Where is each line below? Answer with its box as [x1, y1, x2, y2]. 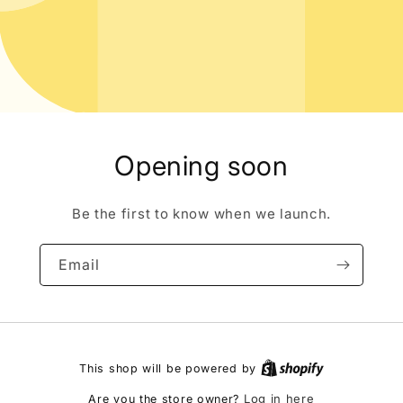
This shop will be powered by [79, 362, 261, 375]
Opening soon [114, 148, 289, 182]
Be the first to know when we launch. [71, 204, 332, 222]
